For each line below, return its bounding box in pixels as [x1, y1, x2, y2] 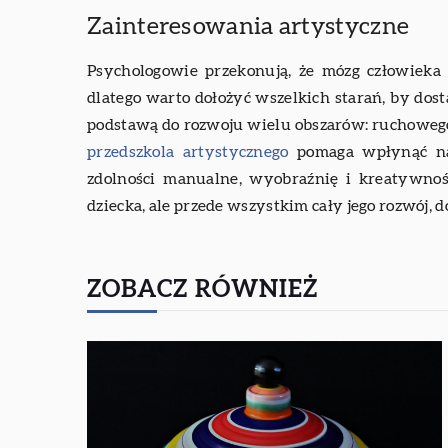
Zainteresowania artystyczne [87, 15, 410, 40]
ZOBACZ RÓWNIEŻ [87, 278, 318, 303]
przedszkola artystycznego [87, 144, 289, 161]
